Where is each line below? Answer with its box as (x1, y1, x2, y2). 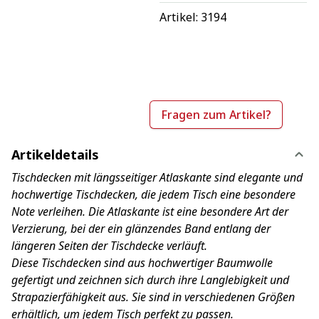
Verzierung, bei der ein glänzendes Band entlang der (11, 220, 271, 236)
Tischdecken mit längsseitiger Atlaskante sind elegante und (11, 169, 303, 185)
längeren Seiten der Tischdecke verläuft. (11, 237, 207, 253)
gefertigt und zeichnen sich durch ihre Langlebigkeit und (11, 271, 289, 288)
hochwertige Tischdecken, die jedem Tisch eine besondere (11, 186, 296, 202)
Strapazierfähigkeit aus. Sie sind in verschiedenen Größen (11, 288, 295, 305)
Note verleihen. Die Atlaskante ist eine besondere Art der (11, 203, 288, 219)
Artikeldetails (11, 145, 99, 163)
